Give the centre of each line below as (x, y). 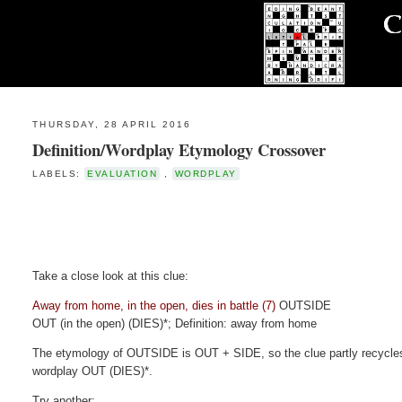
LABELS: (59, 173)
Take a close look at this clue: (111, 275)
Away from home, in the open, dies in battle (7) (154, 305)
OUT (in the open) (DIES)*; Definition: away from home (175, 323)
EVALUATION (122, 173)
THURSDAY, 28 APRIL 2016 (112, 125)
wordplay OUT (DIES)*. (93, 371)
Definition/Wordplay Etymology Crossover (179, 149)
